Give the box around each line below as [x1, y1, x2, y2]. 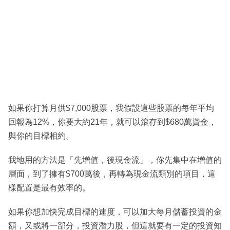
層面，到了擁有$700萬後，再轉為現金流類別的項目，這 [8, 169, 216, 179]
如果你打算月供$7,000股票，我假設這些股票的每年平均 [8, 104, 214, 113]
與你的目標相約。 [8, 131, 74, 141]
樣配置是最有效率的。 [8, 183, 90, 193]
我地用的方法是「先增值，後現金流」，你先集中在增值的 [8, 156, 222, 165]
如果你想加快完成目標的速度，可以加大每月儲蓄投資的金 [8, 207, 222, 217]
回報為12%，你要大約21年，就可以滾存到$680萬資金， [8, 118, 217, 127]
